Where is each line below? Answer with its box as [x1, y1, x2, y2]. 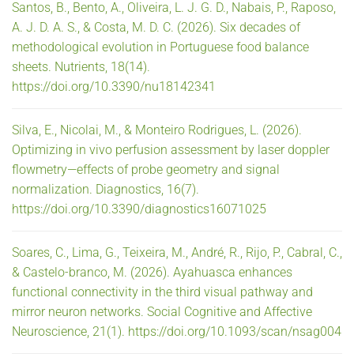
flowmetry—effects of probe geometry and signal [12, 161, 280, 177]
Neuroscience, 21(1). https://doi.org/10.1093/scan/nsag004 [12, 323, 341, 339]
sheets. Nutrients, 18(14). [12, 58, 150, 74]
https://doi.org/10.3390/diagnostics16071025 [12, 201, 266, 217]
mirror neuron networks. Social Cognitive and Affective [12, 303, 312, 319]
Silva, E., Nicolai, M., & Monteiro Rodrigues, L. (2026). [12, 122, 302, 137]
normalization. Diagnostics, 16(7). [12, 181, 199, 197]
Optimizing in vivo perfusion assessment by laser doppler [12, 141, 330, 157]
